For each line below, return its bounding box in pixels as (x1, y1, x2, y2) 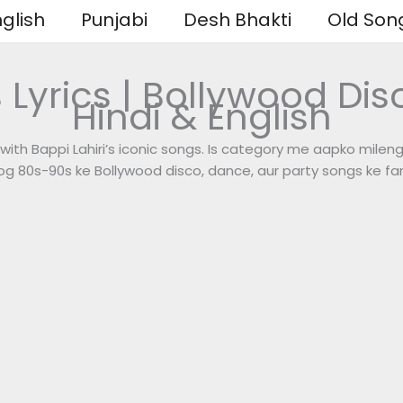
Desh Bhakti (183, 7, 291, 33)
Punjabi (80, 7, 148, 33)
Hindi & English (71, 91, 332, 142)
